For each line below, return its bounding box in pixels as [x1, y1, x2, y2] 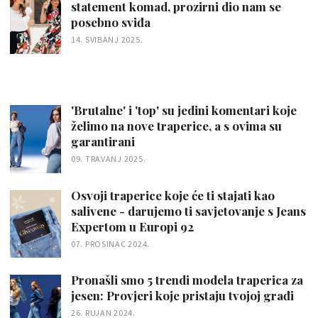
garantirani [71, 133, 135, 149]
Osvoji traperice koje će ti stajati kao [71, 187, 275, 203]
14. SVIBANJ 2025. [71, 34, 143, 45]
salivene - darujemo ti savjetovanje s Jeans [71, 202, 306, 219]
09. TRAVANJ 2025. [71, 153, 146, 164]
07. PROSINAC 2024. [71, 238, 150, 249]
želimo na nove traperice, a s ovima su [71, 117, 282, 133]
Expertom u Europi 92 [71, 218, 194, 234]
